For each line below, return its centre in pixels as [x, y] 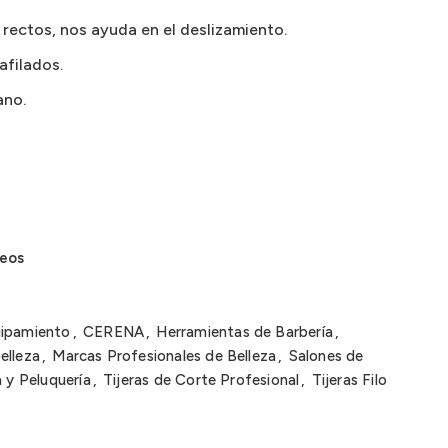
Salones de [326, 356]
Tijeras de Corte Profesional [201, 380]
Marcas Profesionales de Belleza [164, 356]
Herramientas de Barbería [244, 332]
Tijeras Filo [349, 380]
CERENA [113, 332]
